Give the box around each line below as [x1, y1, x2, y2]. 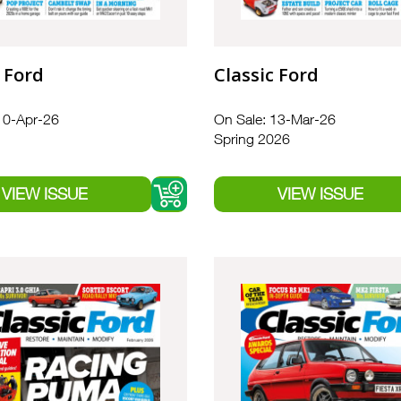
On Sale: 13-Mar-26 [214, 111, 336, 128]
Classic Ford [214, 63, 319, 88]
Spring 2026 [214, 131, 290, 148]
